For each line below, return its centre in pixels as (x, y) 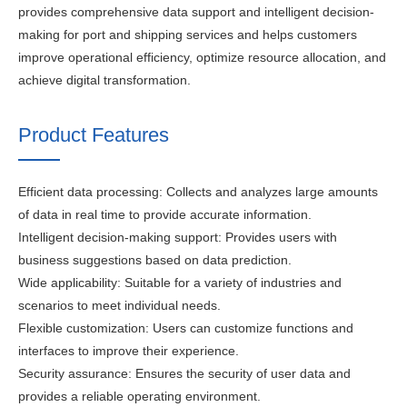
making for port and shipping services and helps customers (188, 35)
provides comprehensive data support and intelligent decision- (196, 12)
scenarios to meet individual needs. (119, 305)
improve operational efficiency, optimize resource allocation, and (202, 57)
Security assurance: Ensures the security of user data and (184, 373)
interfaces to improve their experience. (129, 351)
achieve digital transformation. (104, 80)
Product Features (94, 135)
